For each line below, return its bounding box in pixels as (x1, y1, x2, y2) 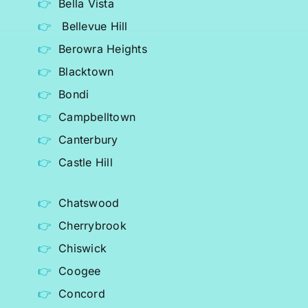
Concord (58, 287, 105, 301)
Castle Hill (58, 155, 113, 170)
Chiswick (58, 241, 107, 256)
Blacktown (58, 65, 114, 79)
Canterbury (58, 133, 118, 147)
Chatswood (58, 196, 120, 210)
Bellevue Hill (62, 19, 128, 34)
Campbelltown (58, 110, 136, 124)
